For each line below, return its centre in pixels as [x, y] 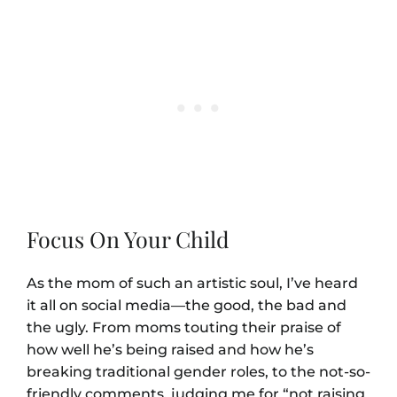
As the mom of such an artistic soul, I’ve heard [192, 284]
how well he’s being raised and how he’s [170, 350]
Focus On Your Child [128, 239]
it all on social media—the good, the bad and [187, 306]
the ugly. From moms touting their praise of [184, 328]
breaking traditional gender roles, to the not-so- [198, 372]
